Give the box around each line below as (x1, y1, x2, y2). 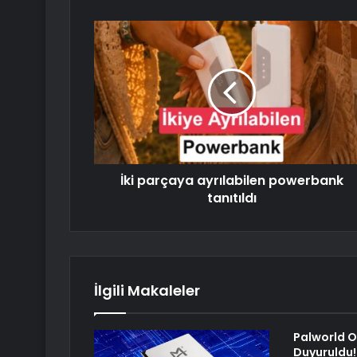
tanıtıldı (206, 189, 257, 208)
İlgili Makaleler (94, 280, 200, 301)
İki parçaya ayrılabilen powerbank (120, 171, 343, 190)
